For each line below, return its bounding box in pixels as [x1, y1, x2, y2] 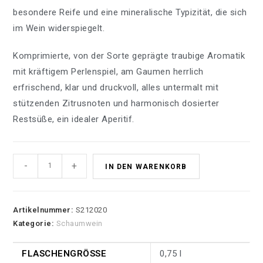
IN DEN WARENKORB [105, 162, 187, 171]
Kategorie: [13, 218, 56, 228]
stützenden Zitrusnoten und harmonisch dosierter [13, 97, 220, 109]
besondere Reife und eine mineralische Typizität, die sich [13, 6, 247, 18]
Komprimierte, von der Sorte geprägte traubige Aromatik [13, 50, 245, 61]
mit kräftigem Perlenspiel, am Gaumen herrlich [13, 66, 204, 77]
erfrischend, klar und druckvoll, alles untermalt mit [13, 82, 219, 93]
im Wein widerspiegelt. [13, 22, 105, 33]
